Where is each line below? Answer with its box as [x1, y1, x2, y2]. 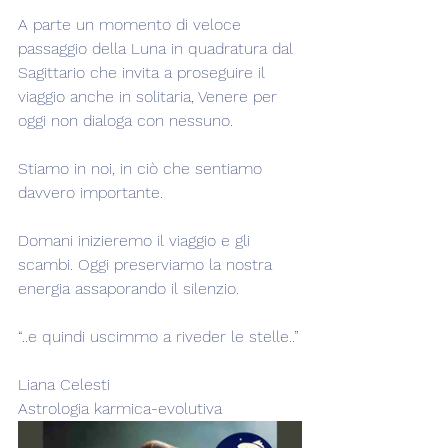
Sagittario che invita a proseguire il [18, 63, 270, 82]
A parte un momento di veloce [18, 15, 246, 34]
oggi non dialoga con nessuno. [18, 111, 233, 130]
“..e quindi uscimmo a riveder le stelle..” [18, 327, 299, 346]
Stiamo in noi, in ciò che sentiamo [18, 159, 267, 178]
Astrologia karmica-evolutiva [18, 399, 222, 418]
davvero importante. [18, 183, 163, 202]
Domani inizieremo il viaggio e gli [18, 231, 255, 250]
